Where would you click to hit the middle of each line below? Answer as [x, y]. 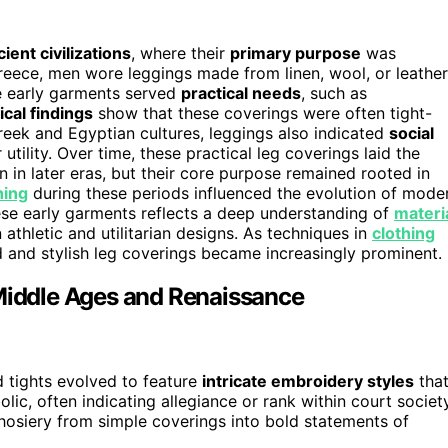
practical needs [241, 92]
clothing [403, 232]
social [411, 132]
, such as [334, 92]
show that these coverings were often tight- [262, 112]
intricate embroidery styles [308, 381]
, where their [180, 52]
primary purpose [295, 52]
